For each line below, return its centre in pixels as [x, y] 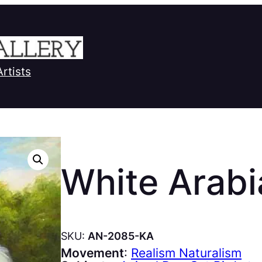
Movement [92, 253]
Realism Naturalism [186, 253]
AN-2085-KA [121, 235]
